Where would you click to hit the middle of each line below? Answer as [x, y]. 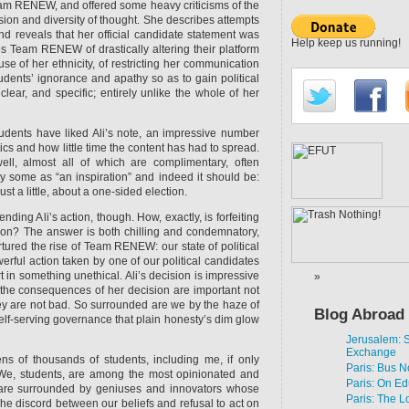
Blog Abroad [359, 315]
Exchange [371, 352]
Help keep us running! [346, 43]
